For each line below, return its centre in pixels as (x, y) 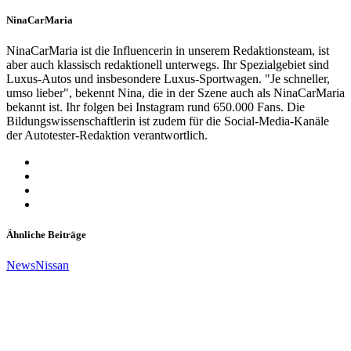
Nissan (52, 266)
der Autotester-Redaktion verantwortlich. (107, 135)
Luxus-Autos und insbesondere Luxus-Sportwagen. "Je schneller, (168, 78)
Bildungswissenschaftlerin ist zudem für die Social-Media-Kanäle (168, 121)
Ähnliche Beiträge (46, 235)
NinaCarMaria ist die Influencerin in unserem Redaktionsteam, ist (168, 50)
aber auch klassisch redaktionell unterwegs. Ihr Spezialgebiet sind (168, 64)
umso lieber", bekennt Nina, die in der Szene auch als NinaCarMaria (175, 92)
